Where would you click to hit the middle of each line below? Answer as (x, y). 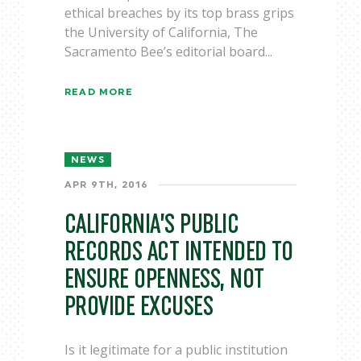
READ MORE (99, 92)
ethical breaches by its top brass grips (179, 13)
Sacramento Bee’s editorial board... (168, 52)
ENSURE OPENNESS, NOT (164, 279)
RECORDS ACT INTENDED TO (179, 252)
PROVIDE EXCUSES (139, 307)
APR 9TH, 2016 (107, 185)
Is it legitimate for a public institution (176, 350)
